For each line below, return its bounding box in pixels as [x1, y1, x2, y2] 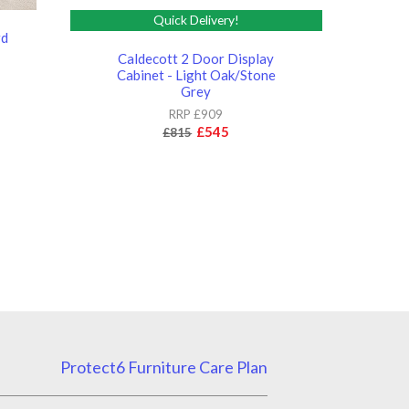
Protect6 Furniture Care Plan [59, 356, 267, 377]
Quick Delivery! [152, 12, 239, 28]
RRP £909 [169, 106, 224, 121]
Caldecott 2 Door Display [118, 49, 275, 67]
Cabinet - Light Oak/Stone [116, 66, 276, 83]
